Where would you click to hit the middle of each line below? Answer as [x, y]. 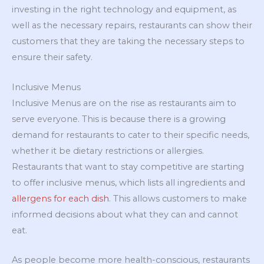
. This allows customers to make [178, 198]
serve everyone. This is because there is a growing [119, 119]
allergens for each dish [60, 198]
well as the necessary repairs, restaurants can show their [132, 26]
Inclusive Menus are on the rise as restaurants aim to [124, 103]
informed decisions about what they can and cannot [125, 214]
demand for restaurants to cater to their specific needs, [131, 135]
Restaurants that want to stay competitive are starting [128, 166]
